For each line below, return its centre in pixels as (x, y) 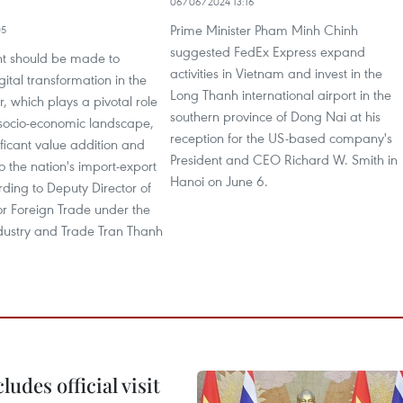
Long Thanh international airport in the (281, 94)
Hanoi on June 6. (219, 181)
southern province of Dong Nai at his (275, 116)
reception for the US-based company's (281, 138)
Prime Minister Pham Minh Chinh (264, 30)
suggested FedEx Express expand (268, 51)
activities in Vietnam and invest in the (276, 73)
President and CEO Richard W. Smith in (284, 159)
